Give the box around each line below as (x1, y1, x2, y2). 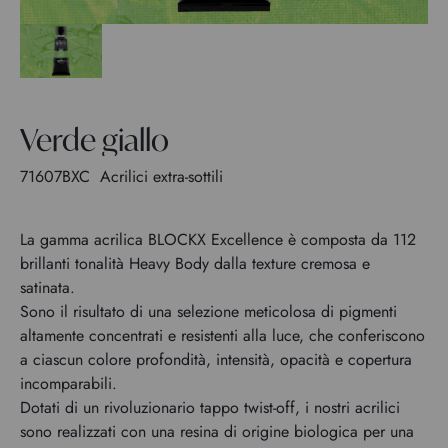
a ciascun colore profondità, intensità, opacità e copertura (20, 347, 412, 371)
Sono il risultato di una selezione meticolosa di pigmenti (20, 299, 397, 323)
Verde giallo (20, 119, 169, 159)
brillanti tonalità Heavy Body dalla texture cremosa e (20, 251, 370, 275)
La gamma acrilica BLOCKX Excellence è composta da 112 (20, 227, 416, 251)
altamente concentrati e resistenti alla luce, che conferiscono (20, 323, 425, 347)
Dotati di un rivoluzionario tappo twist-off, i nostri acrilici (20, 395, 400, 419)
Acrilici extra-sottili (100, 164, 223, 188)
